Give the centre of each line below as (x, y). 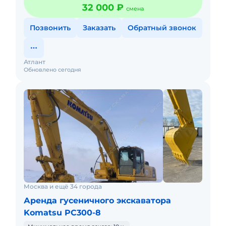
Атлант (35, 62)
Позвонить (50, 28)
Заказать (99, 28)
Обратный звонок (162, 28)
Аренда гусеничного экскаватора (97, 201)
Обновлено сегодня (52, 70)
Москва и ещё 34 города (63, 186)
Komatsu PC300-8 (62, 213)
